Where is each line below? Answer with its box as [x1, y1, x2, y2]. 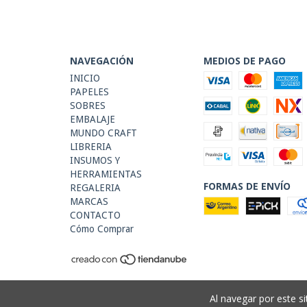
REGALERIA [70, 182, 121, 193]
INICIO [70, 72, 100, 84]
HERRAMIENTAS [70, 168, 142, 180]
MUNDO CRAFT [70, 127, 137, 138]
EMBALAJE [70, 113, 115, 125]
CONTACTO [70, 209, 121, 221]
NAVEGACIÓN [70, 53, 134, 67]
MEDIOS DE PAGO [203, 53, 286, 67]
